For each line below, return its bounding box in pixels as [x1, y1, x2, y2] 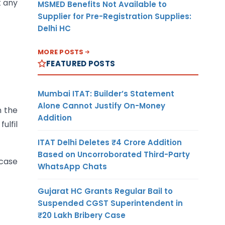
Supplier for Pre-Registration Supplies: [38, 11, 191, 22]
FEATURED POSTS [46, 58, 116, 69]
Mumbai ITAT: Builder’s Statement [38, 88, 174, 99]
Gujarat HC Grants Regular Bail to [38, 185, 173, 196]
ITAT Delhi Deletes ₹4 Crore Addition [38, 137, 182, 148]
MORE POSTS [38, 47, 84, 57]
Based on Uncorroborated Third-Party [38, 149, 190, 160]
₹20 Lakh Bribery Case [38, 209, 126, 220]
